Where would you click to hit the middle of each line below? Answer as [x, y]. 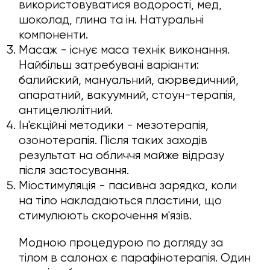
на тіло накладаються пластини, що [121, 201]
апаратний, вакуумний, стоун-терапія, [127, 95]
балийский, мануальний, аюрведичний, [129, 80]
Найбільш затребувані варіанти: [109, 65]
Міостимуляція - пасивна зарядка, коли [128, 186]
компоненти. [54, 35]
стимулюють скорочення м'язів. [105, 216]
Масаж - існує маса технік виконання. [124, 50]
